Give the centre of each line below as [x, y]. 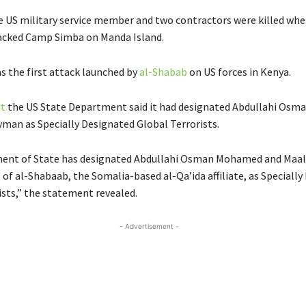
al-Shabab [163, 71]
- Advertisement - [149, 226]
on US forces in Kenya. [239, 71]
